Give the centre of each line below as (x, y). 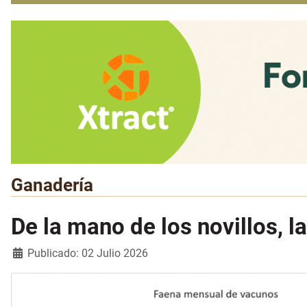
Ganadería (52, 185)
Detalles (30, 253)
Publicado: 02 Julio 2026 (88, 254)
